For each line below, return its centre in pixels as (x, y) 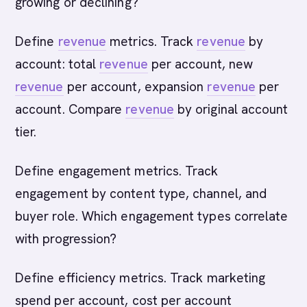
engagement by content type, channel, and (141, 194)
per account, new (200, 64)
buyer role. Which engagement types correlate (152, 216)
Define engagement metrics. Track (117, 171)
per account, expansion (135, 87)
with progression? (66, 239)
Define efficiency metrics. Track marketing (140, 278)
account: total (58, 64)
